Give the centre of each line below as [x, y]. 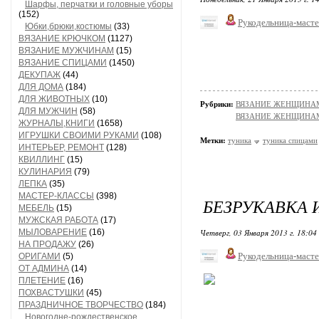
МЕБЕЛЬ [36, 208]
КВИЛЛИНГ [42, 159]
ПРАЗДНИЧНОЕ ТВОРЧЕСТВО [81, 305]
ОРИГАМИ [40, 256]
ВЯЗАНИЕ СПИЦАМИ [63, 63]
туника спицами [290, 140]
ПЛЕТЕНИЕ [42, 281]
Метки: [213, 140]
